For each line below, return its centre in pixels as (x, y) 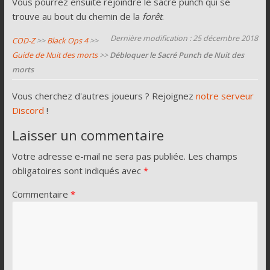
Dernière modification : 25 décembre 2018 (184, 39)
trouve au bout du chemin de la (77, 17)
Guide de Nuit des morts (55, 55)
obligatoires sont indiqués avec (77, 171)
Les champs (212, 156)
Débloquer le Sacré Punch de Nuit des (177, 55)
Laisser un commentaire (88, 135)
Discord (28, 111)
